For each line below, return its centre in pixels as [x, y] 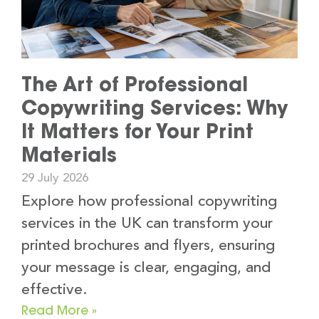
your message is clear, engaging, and [146, 268]
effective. [54, 291]
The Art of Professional [135, 84]
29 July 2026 [55, 179]
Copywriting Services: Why [155, 108]
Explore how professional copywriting [149, 202]
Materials [69, 155]
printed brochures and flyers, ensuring [148, 246]
